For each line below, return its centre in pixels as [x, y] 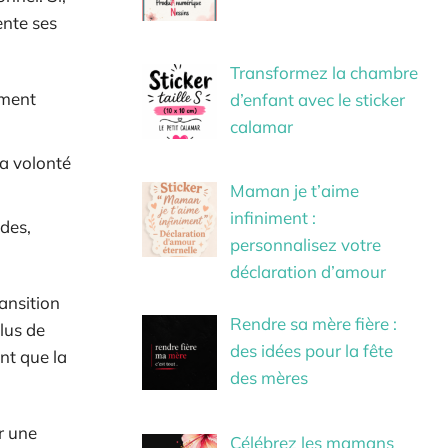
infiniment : [272, 217]
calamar [261, 126]
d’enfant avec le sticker [317, 99]
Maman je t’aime [294, 190]
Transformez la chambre [323, 72]
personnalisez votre [305, 244]
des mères [268, 378]
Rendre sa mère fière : [313, 324]
